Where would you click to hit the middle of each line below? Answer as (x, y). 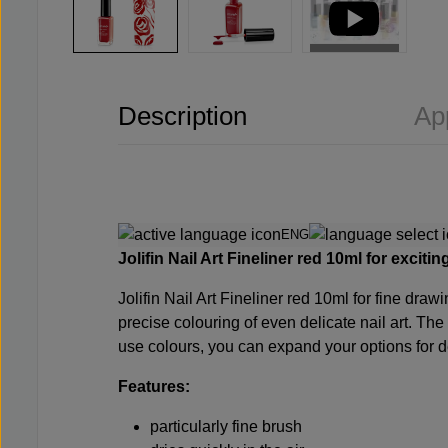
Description (182, 115)
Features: (154, 387)
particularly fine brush (226, 427)
